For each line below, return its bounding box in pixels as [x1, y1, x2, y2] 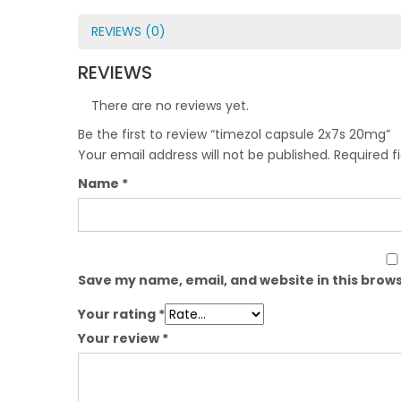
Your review [78, 329, 162, 347]
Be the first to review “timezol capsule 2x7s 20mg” [78, 125, 390, 143]
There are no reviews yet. [91, 97, 249, 115]
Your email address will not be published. [78, 146, 330, 164]
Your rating [78, 305, 158, 323]
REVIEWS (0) [91, 22, 166, 40]
